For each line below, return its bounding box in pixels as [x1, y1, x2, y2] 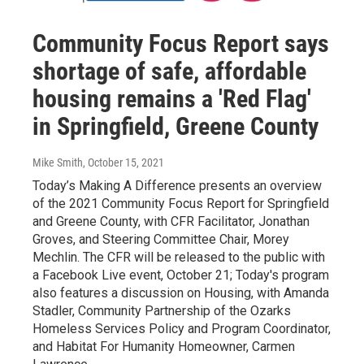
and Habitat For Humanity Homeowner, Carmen [32, 339, 295, 355]
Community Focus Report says [32, 29, 329, 58]
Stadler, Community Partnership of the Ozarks [32, 303, 291, 319]
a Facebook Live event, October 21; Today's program [32, 267, 329, 284]
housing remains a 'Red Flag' [32, 84, 311, 114]
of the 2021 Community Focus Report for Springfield [32, 196, 329, 212]
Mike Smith [32, 156, 83, 170]
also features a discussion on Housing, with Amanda [32, 285, 329, 301]
